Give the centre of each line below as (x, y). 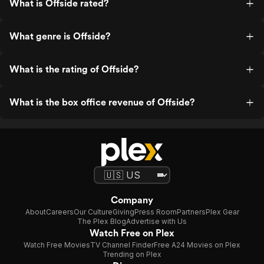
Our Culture (93, 212)
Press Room (155, 212)
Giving (123, 212)
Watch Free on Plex (132, 233)
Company (132, 200)
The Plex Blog (102, 221)
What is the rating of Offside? (74, 69)
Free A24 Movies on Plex (197, 245)
